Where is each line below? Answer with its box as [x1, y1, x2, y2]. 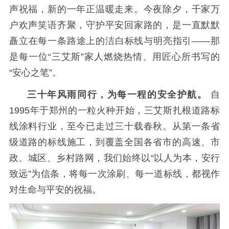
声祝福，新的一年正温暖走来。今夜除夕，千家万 [9, 4, 220, 14]
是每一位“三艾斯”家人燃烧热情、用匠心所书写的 [9, 52, 220, 62]
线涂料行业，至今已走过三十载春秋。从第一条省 [9, 121, 220, 131]
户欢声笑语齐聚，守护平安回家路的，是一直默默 [9, 20, 220, 30]
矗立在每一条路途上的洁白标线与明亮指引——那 [9, 36, 220, 46]
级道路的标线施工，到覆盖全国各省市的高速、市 [9, 136, 220, 147]
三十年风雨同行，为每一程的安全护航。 [27, 89, 208, 100]
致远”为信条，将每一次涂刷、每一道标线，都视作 [9, 168, 220, 179]
